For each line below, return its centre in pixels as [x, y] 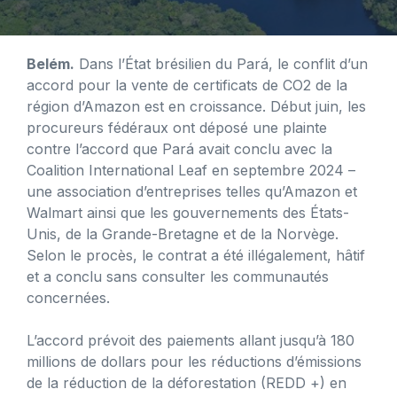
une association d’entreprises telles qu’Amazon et [192, 191]
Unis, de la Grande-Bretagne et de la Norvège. [183, 234]
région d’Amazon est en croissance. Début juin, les [196, 106]
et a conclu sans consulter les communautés [178, 276]
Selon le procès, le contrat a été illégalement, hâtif [196, 255]
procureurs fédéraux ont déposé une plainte [177, 127]
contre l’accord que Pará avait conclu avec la [179, 148]
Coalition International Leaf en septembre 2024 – [191, 170]
